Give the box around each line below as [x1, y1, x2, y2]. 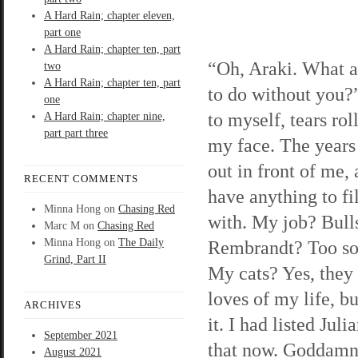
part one [44, 26, 81, 38]
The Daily [118, 237, 164, 249]
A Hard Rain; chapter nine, [44, 110, 165, 122]
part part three [44, 127, 108, 139]
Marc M [44, 220, 80, 232]
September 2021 [44, 329, 117, 341]
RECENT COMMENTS [24, 173, 138, 185]
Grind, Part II [44, 253, 106, 265]
